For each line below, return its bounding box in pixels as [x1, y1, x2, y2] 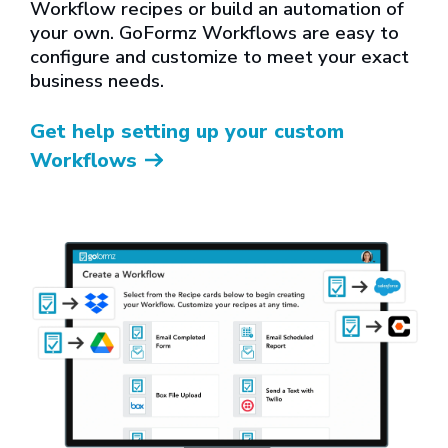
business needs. [30, 67, 164, 94]
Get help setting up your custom [30, 117, 344, 145]
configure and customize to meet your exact [30, 43, 409, 70]
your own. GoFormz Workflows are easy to [30, 19, 399, 46]
